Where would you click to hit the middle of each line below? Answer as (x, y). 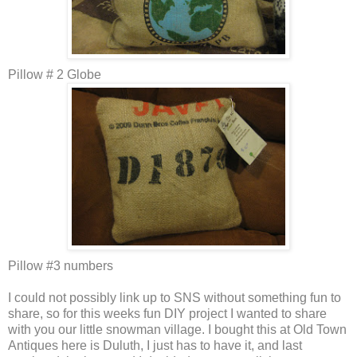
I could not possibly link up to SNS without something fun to (175, 298)
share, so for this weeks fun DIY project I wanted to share (167, 314)
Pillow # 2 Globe (55, 75)
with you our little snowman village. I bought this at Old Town (177, 330)
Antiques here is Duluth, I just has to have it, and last (155, 346)
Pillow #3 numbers (61, 266)
